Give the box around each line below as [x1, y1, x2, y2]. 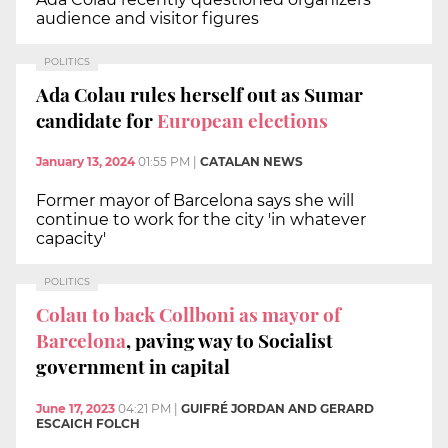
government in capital [36, 352, 230, 379]
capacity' [36, 229, 106, 249]
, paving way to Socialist [126, 326, 333, 353]
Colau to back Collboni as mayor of [36, 300, 341, 327]
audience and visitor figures [36, 9, 259, 29]
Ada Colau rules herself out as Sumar [36, 80, 363, 107]
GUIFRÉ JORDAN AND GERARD [181, 400, 374, 416]
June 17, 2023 [36, 400, 115, 416]
